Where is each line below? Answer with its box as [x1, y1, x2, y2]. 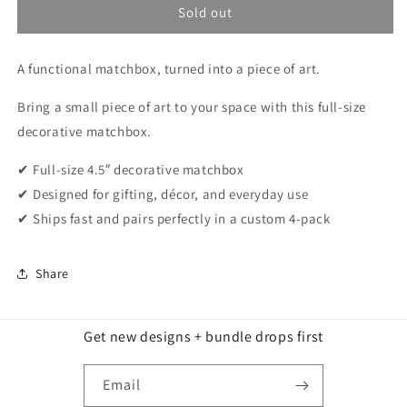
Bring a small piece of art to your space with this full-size [17, 98, 367, 116]
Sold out [178, 3, 233, 21]
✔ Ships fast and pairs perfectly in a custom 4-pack [17, 210, 331, 228]
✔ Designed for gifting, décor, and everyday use [17, 185, 309, 203]
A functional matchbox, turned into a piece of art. [17, 60, 321, 78]
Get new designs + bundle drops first [84, 327, 323, 347]
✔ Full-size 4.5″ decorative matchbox [17, 161, 244, 179]
